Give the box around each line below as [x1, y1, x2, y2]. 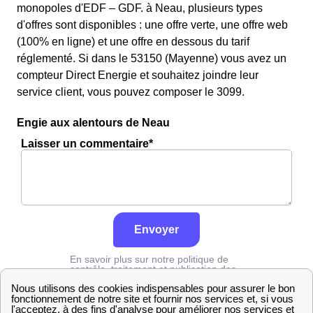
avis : [70, 273, 96, 284]
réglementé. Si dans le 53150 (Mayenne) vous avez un [17, 52, 286, 64]
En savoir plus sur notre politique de [70, 254, 228, 265]
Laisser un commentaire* [21, 138, 153, 150]
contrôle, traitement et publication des [70, 263, 236, 275]
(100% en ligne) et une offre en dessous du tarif [17, 36, 249, 48]
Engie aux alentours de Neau [17, 117, 170, 129]
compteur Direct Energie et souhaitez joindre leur [17, 69, 259, 81]
